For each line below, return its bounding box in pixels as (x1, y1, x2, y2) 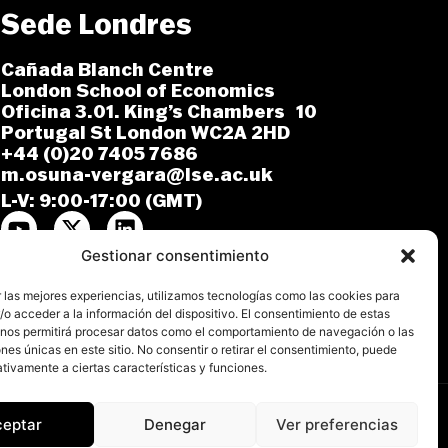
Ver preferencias (275, 414, 398, 434)
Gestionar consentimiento (80, 246, 269, 265)
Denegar (143, 414, 206, 434)
